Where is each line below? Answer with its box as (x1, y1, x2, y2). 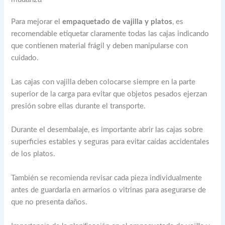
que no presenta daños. (11, 198, 88, 206)
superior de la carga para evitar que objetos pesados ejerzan (11, 90, 207, 98)
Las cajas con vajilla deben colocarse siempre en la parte (11, 78, 196, 86)
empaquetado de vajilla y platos (62, 18, 173, 26)
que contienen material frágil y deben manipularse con (11, 42, 188, 50)
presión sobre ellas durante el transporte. (11, 102, 146, 110)
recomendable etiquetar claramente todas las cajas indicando (11, 30, 209, 38)
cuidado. (11, 54, 39, 62)
